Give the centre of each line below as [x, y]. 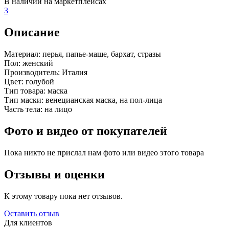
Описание [32, 32]
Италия [74, 73]
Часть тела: [23, 109]
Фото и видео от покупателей [86, 131]
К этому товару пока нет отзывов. [63, 196]
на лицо [57, 109]
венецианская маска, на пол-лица [103, 100]
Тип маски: [24, 100]
